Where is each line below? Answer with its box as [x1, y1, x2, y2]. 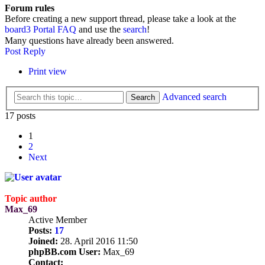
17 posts [5, 111, 35, 121]
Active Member [28, 215, 87, 225]
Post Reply [5, 46, 46, 57]
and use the [76, 24, 123, 35]
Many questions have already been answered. [5, 35, 174, 46]
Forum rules [5, 3, 54, 14]
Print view [28, 66, 67, 77]
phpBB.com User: [28, 247, 101, 257]
